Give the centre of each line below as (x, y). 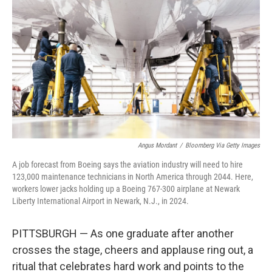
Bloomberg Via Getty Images (223, 145)
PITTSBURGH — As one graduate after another (123, 233)
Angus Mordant (157, 145)
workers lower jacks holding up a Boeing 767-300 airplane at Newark (126, 189)
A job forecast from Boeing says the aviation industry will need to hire (127, 165)
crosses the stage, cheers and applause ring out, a (133, 250)
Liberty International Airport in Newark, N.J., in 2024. (100, 201)
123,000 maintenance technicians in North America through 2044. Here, (133, 177)
